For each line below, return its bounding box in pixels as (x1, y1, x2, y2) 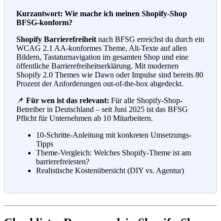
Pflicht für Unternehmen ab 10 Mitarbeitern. (16, 114, 153, 123)
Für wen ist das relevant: (26, 96, 109, 105)
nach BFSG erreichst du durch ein (96, 35, 204, 44)
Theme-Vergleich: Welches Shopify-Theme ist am (36, 148, 191, 157)
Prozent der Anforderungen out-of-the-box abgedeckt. (16, 79, 184, 88)
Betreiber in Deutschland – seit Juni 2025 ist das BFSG (16, 105, 188, 114)
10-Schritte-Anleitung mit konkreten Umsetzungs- (36, 131, 191, 140)
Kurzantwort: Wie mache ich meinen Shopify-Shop (16, 9, 187, 18)
